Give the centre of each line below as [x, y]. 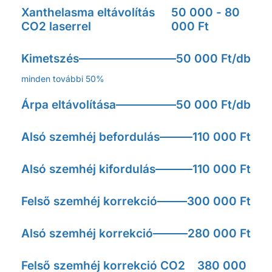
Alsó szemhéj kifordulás [88, 169]
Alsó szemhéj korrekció [87, 233]
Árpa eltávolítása [69, 105]
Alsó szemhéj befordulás [90, 137]
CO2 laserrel [56, 26]
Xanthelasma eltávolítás [88, 12]
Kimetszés [50, 59]
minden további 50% [63, 79]
